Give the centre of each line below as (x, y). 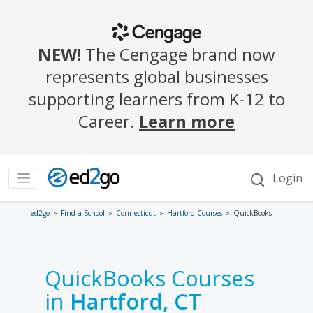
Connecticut (136, 213)
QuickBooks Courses (150, 278)
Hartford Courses (195, 213)
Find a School (83, 213)
